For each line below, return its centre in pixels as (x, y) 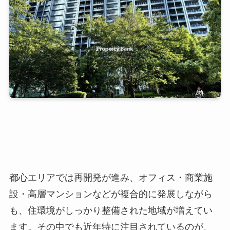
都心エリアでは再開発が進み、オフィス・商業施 (111, 178)
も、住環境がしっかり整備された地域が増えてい (111, 211)
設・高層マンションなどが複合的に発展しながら (111, 194)
